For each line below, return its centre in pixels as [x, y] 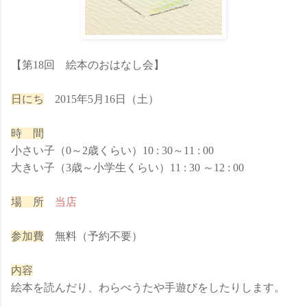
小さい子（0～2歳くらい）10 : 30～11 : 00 [112, 150]
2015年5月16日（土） [101, 99]
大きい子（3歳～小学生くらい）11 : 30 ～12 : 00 [127, 168]
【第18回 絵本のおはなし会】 [88, 65]
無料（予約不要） [93, 236]
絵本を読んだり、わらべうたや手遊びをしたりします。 [148, 287]
